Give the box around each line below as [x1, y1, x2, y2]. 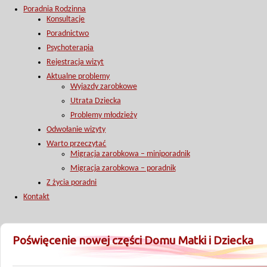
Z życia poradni [46, 178, 97, 187]
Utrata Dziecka [70, 97, 121, 105]
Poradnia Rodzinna [23, 5, 86, 14]
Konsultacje [46, 15, 85, 24]
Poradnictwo [46, 29, 89, 38]
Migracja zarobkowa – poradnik [70, 164, 176, 173]
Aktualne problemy [46, 72, 110, 81]
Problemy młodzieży [70, 111, 137, 120]
